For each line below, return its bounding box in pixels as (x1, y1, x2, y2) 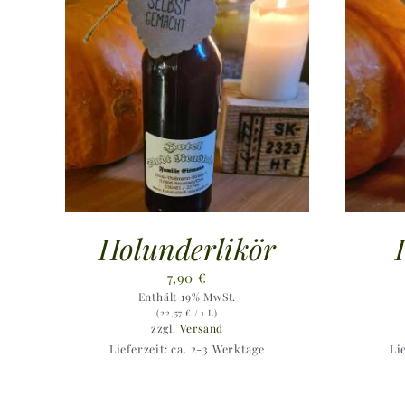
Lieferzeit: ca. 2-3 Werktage (108, 340, 266, 356)
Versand (179, 320, 224, 335)
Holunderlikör (99, 228, 276, 268)
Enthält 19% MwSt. (137, 288, 237, 304)
